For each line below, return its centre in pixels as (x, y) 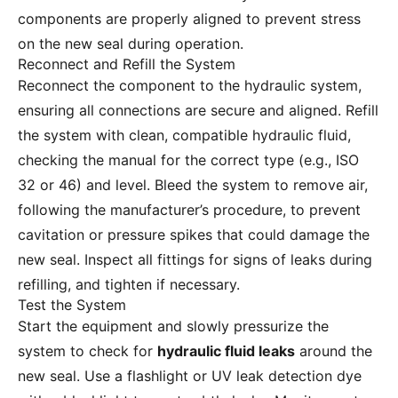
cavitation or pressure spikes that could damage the (194, 235)
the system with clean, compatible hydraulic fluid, (184, 135)
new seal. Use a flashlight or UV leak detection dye (190, 376)
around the (334, 351)
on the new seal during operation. (131, 44)
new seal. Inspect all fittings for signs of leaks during (195, 260)
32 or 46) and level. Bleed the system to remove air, (193, 185)
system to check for (88, 351)
